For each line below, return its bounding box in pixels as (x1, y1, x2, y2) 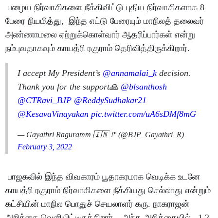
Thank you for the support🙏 (18, 81, 121, 91)
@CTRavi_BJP (18, 95, 72, 105)
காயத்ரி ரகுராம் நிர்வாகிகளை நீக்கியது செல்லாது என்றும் (5, 185, 211, 195)
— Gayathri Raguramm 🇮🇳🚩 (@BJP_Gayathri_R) (18, 130, 184, 139)
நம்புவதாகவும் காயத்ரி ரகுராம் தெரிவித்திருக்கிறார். (5, 43, 190, 53)
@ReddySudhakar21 (74, 95, 147, 105)
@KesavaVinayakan (18, 109, 89, 119)
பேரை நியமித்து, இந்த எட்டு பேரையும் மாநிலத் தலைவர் (5, 16, 204, 26)
